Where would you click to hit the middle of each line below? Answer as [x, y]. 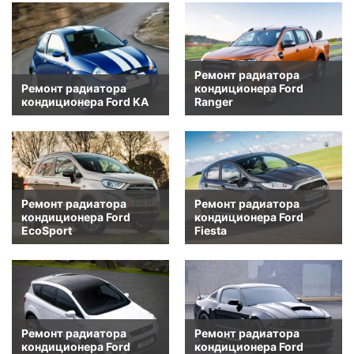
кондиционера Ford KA [85, 102]
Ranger [214, 102]
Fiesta [211, 231]
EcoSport [47, 231]
